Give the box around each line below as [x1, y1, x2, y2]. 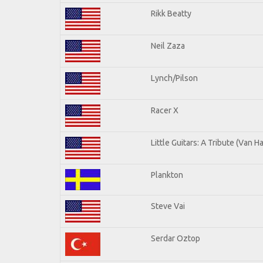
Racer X [151, 105, 178, 115]
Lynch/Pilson [151, 73, 198, 83]
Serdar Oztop [151, 233, 200, 243]
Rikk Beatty [151, 8, 191, 18]
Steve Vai [151, 201, 185, 211]
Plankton [151, 170, 183, 180]
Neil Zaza [151, 41, 185, 50]
